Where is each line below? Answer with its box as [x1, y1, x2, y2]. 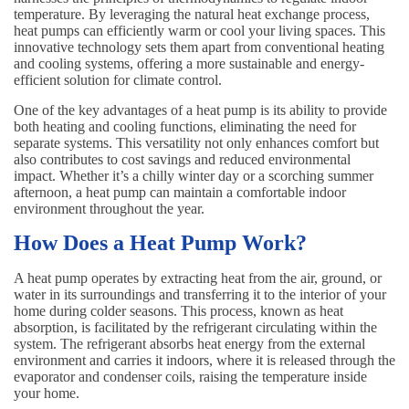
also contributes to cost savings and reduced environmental [14, 151, 351, 167]
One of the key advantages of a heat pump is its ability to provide [14, 101, 387, 118]
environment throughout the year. [14, 200, 204, 216]
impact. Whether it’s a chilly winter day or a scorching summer [14, 167, 373, 184]
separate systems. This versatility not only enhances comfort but [14, 134, 379, 151]
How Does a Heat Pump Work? [14, 230, 307, 255]
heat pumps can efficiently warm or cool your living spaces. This [14, 22, 385, 38]
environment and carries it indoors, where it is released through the [14, 351, 395, 368]
